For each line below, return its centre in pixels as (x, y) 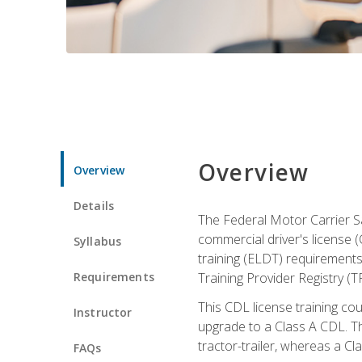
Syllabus (98, 241)
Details (94, 205)
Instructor (103, 312)
